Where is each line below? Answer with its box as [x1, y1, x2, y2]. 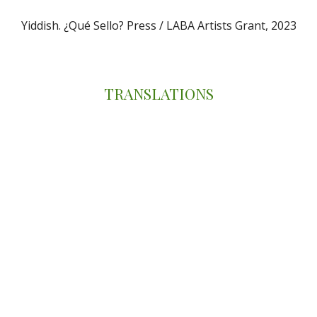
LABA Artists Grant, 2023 [166, 17, 296, 33]
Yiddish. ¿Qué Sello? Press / [21, 17, 166, 33]
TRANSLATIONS [103, 83, 214, 103]
